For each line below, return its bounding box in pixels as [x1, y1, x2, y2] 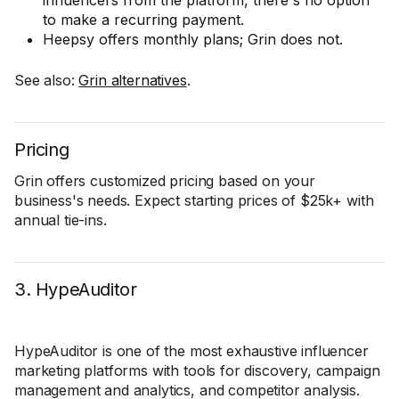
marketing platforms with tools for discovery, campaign [14, 362, 380, 379]
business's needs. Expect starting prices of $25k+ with [14, 191, 374, 209]
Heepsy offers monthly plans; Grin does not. [43, 30, 343, 48]
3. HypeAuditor [14, 279, 137, 300]
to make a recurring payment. [43, 11, 244, 28]
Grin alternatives [78, 71, 187, 89]
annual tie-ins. [14, 211, 107, 229]
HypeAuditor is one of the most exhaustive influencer [14, 342, 369, 360]
